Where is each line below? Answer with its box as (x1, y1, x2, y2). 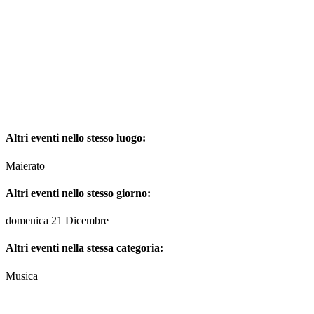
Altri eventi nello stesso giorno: (6, 186, 151, 199)
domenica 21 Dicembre (6, 214, 109, 227)
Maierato (6, 159, 45, 172)
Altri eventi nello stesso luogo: (6, 132, 146, 144)
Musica (6, 269, 38, 282)
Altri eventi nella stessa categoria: (6, 242, 163, 254)
